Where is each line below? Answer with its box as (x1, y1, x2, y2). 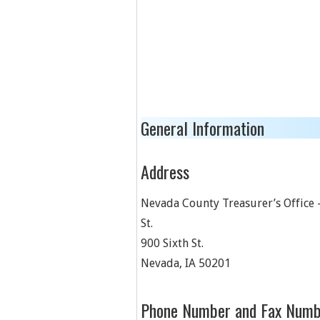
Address (141, 159, 189, 184)
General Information (141, 115, 264, 141)
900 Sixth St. (141, 236, 204, 250)
